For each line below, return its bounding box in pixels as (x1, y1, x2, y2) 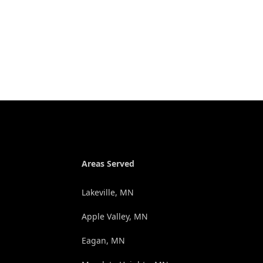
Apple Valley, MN (81, 210, 148, 222)
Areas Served (81, 157, 134, 169)
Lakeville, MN (81, 186, 134, 198)
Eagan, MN (81, 234, 125, 246)
